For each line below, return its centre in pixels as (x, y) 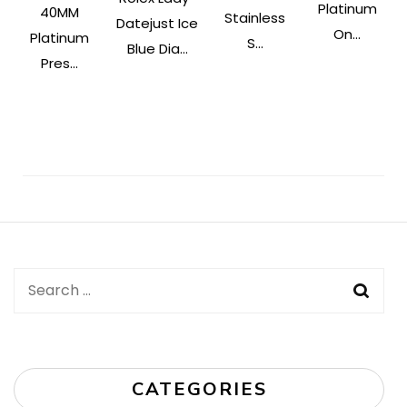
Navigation (56, 213)
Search (48, 290)
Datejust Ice (158, 23)
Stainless (255, 18)
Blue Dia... (157, 48)
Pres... (60, 64)
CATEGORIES (199, 390)
